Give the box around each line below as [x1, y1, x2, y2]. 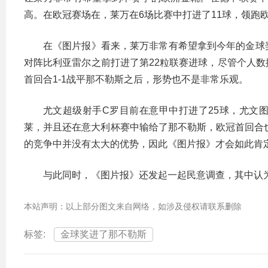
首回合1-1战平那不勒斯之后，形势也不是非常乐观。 [24, 74, 248, 84]
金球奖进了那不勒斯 [60, 229, 147, 239]
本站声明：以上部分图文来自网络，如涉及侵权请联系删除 [24, 202, 242, 211]
